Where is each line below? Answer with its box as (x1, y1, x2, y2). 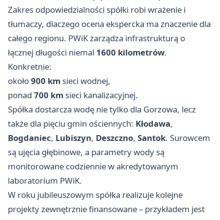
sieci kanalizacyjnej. (63, 89, 138, 101)
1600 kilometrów (96, 47, 165, 58)
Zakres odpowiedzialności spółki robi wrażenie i (8, 4, 186, 16)
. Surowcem (165, 132, 210, 144)
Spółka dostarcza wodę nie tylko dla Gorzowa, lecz (8, 104, 196, 115)
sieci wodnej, (60, 75, 110, 87)
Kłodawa (136, 118, 170, 130)
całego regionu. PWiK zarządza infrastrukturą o (8, 32, 185, 44)
